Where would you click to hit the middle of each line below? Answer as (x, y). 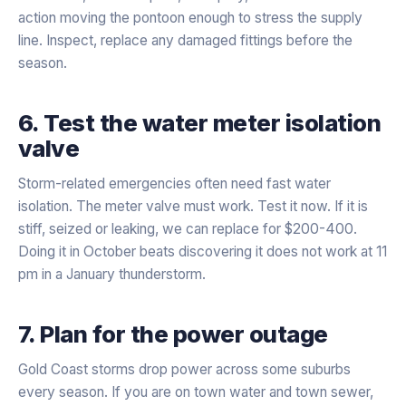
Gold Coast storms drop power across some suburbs (184, 369)
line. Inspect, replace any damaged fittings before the (185, 40)
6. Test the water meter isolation (200, 122)
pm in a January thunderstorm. (112, 274)
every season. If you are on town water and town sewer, (196, 391)
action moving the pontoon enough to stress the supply (190, 17)
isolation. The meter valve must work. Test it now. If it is (193, 206)
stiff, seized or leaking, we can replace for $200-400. (188, 228)
